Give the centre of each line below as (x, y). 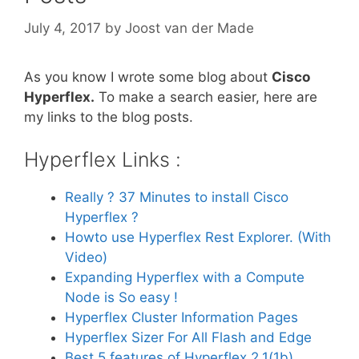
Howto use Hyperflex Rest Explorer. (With (198, 237)
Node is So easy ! (121, 297)
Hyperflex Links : (103, 159)
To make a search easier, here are (206, 97)
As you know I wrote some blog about (148, 77)
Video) (86, 257)
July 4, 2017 (63, 28)
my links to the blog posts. (109, 117)
